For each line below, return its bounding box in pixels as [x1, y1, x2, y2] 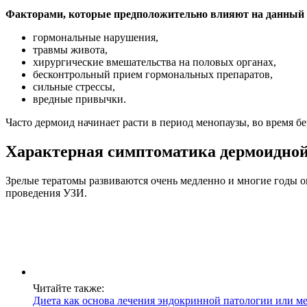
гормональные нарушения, [33, 32, 158, 44]
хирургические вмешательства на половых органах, [33, 56, 276, 69]
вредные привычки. [33, 93, 126, 106]
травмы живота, [33, 44, 108, 56]
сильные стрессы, [33, 81, 115, 93]
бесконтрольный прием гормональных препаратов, [33, 69, 273, 81]
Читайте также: [33, 282, 104, 295]
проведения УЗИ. [5, 187, 87, 199]
